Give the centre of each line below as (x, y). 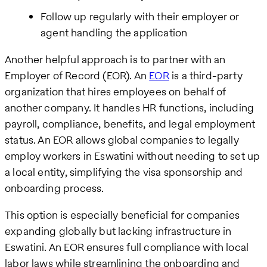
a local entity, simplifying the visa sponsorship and (124, 172)
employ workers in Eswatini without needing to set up (133, 156)
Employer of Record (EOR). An (77, 76)
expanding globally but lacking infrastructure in (118, 231)
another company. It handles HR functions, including (130, 108)
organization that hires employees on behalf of (116, 92)
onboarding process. (55, 188)
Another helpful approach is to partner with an (115, 60)
